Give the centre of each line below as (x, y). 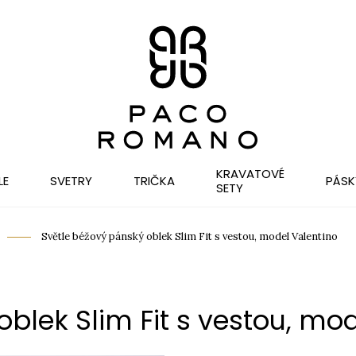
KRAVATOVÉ (250, 173)
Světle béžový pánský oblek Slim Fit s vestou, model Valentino (188, 236)
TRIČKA (154, 180)
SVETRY (71, 180)
